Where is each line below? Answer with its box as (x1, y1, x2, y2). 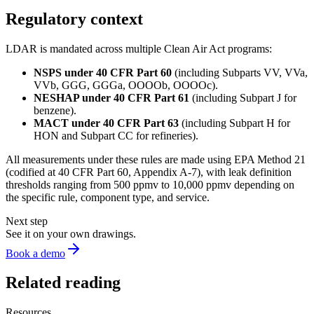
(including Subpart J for (192, 91, 296, 104)
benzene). (34, 104, 76, 116)
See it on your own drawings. (6, 227, 136, 240)
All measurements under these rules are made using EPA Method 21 (6, 153, 306, 165)
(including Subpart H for (182, 116, 290, 129)
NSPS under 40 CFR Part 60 (34, 66, 172, 78)
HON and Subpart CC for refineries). (34, 129, 198, 142)
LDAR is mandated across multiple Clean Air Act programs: (6, 42, 272, 55)
